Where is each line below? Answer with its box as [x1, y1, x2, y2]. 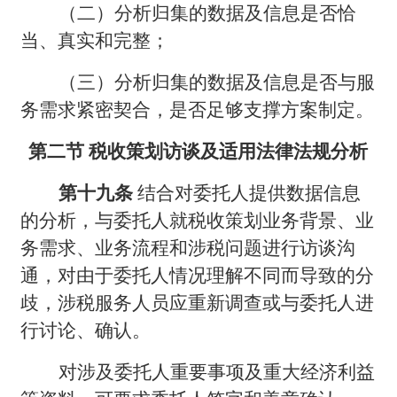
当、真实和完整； [20, 29, 170, 51]
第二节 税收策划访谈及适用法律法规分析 [28, 140, 369, 162]
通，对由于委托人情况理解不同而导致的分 [20, 264, 375, 286]
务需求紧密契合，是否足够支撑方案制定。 [20, 98, 375, 121]
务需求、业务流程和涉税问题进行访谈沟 [20, 237, 356, 259]
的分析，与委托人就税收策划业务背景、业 [20, 209, 375, 231]
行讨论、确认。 [20, 319, 152, 341]
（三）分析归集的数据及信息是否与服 [58, 71, 376, 93]
